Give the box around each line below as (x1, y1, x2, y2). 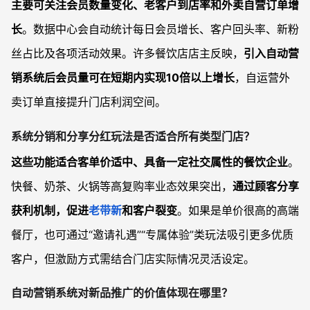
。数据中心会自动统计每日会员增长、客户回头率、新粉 (22, 22, 299, 37)
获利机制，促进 (11, 203, 89, 217)
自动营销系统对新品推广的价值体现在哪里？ (11, 285, 232, 300)
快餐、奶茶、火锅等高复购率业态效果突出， (11, 179, 232, 193)
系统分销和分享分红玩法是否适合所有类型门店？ (11, 129, 255, 143)
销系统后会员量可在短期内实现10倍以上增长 (11, 71, 235, 85)
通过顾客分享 (232, 179, 299, 193)
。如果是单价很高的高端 (177, 203, 299, 217)
